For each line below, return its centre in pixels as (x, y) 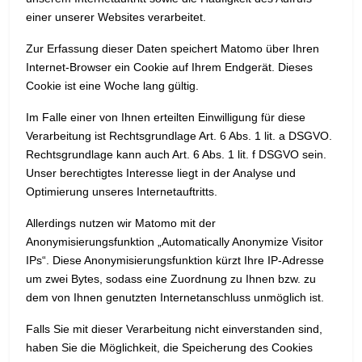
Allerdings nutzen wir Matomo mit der (121, 223)
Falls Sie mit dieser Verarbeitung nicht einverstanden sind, (174, 329)
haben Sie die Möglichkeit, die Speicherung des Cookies (169, 348)
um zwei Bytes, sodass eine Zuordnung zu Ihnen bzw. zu (171, 279)
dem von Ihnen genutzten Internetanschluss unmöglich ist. (175, 298)
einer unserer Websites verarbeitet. (116, 17)
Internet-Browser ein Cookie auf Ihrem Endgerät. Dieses (169, 67)
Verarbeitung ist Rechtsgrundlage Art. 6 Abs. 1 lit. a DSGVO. (179, 136)
